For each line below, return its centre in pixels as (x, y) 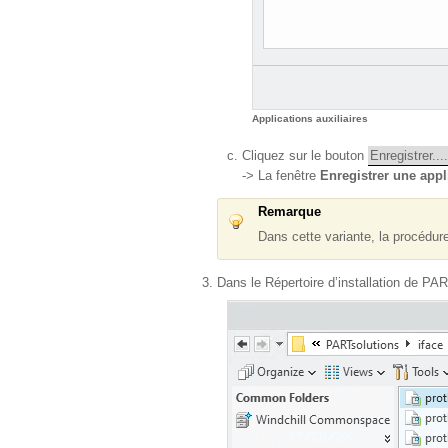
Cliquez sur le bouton (305, 155)
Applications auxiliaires (310, 118)
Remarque (289, 211)
